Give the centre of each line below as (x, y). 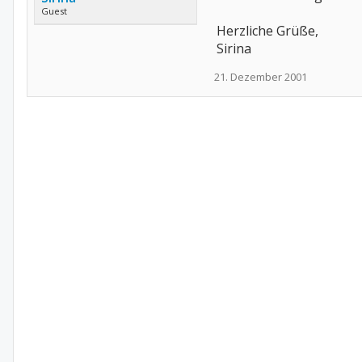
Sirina (234, 48)
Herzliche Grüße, (267, 31)
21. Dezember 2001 (261, 77)
